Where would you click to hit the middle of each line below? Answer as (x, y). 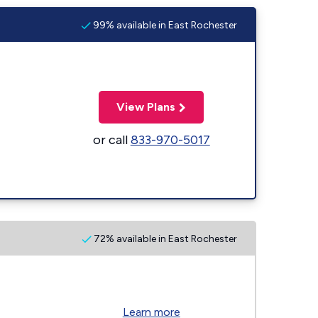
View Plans (146, 106)
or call (111, 139)
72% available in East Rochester (164, 238)
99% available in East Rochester (164, 25)
